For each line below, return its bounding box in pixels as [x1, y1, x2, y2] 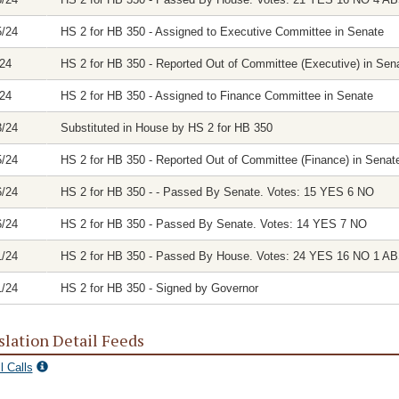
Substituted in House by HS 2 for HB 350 [60, 121, 273, 134]
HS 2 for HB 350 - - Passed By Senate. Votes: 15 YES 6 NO [60, 185, 374, 199]
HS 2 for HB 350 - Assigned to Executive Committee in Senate [60, 25, 384, 38]
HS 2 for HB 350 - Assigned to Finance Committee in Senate [60, 89, 373, 102]
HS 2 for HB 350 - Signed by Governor [60, 281, 258, 295]
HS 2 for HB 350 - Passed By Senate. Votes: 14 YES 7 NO [60, 217, 367, 231]
